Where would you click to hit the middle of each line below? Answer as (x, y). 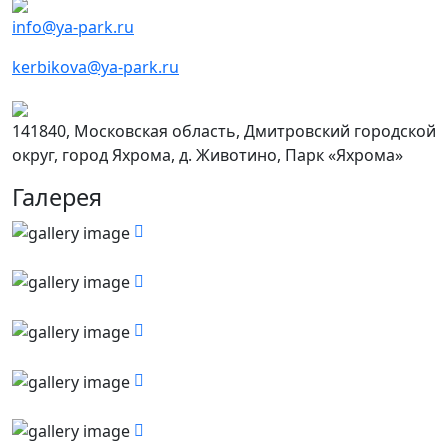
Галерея (57, 196)
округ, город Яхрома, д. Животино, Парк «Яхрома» (207, 154)
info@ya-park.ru (73, 26)
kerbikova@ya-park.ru (95, 66)
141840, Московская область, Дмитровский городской (224, 130)
